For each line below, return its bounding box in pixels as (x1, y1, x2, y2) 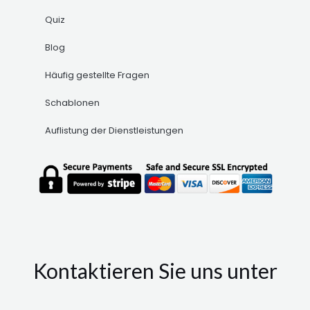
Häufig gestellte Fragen (44, 69, 149, 82)
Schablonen (44, 96, 100, 110)
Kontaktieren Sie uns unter (33, 257, 277, 283)
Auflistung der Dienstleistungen (44, 124, 183, 138)
